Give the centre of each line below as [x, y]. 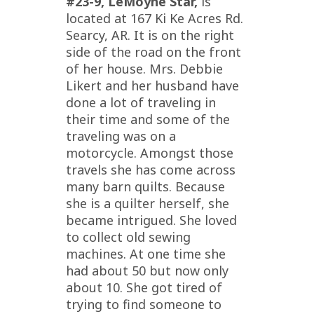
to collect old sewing [128, 237]
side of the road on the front [153, 52]
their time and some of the [148, 119]
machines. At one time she [146, 253]
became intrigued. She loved [151, 220]
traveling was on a [121, 136]
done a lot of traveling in [141, 102]
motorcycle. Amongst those [150, 152]
